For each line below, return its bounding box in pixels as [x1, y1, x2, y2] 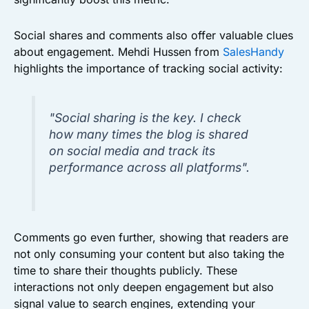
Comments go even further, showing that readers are [14, 230, 288, 245]
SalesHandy [223, 45, 284, 59]
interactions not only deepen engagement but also [14, 280, 274, 295]
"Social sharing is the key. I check [49, 110, 242, 125]
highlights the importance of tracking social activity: [14, 61, 283, 75]
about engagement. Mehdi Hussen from [14, 45, 223, 59]
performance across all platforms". [49, 160, 250, 175]
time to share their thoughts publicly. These [14, 263, 237, 278]
